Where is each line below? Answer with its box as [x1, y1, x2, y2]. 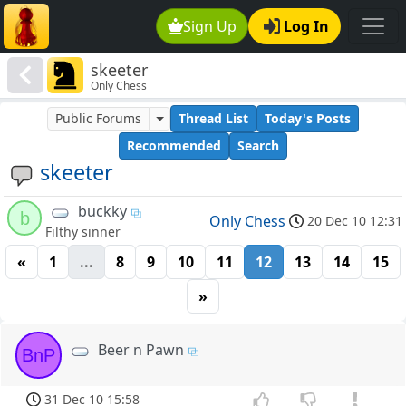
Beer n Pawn [98, 340, 185, 361]
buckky [78, 201, 128, 222]
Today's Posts [264, 110, 351, 128]
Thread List [178, 110, 248, 128]
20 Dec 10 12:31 [307, 211, 402, 229]
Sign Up [183, 16, 237, 36]
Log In [284, 16, 329, 36]
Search [237, 137, 279, 155]
